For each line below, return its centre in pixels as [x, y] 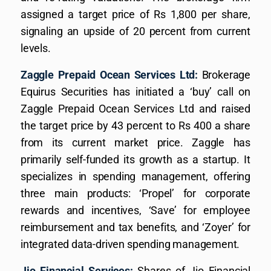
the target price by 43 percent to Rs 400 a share [135, 125]
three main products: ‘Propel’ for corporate [135, 193]
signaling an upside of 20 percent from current [135, 31]
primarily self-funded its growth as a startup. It [135, 159]
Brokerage [224, 74]
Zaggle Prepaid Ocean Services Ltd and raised [135, 108]
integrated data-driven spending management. [130, 244]
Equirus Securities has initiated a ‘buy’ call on [135, 91]
